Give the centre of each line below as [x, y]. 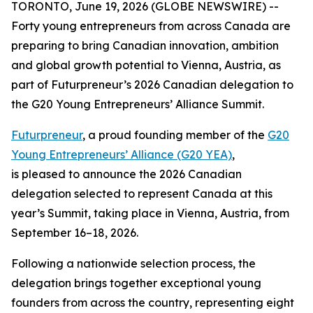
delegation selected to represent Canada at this [142, 194]
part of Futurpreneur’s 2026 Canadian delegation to [152, 85]
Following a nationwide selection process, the [133, 263]
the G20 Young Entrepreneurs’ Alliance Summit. [140, 104]
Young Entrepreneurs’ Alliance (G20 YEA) [122, 154]
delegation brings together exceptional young [136, 283]
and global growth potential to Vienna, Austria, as [146, 65]
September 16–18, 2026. [76, 233]
